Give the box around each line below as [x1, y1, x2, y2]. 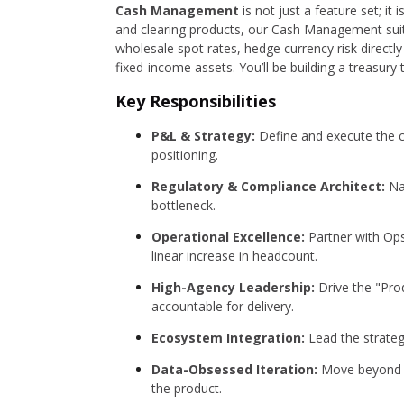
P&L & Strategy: [151, 127, 255, 144]
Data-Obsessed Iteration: [151, 361, 317, 378]
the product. [151, 380, 222, 397]
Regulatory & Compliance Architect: [151, 178, 385, 195]
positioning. [151, 146, 218, 163]
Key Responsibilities [115, 90, 276, 112]
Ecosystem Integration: [151, 329, 305, 346]
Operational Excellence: [151, 228, 305, 245]
